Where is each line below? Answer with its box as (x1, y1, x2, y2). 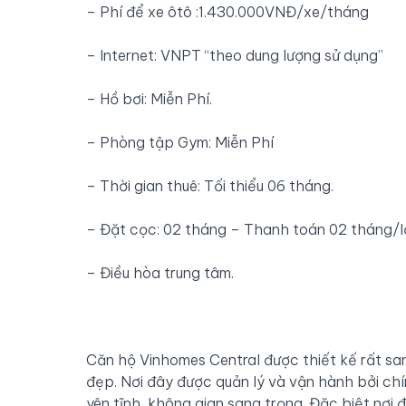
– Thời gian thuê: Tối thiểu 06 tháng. (86, 176, 333, 195)
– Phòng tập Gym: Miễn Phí (86, 132, 274, 151)
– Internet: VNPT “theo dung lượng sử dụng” (86, 45, 383, 64)
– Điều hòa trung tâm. (86, 263, 234, 282)
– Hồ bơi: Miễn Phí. (86, 89, 212, 108)
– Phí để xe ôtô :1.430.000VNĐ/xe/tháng (86, 2, 369, 21)
